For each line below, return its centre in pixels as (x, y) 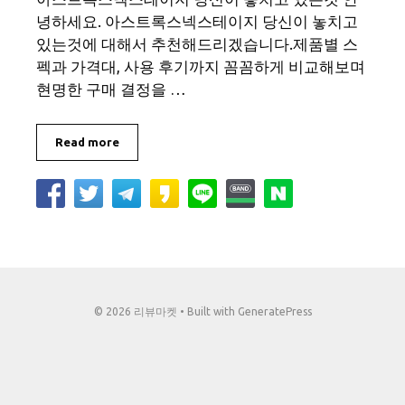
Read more (87, 141)
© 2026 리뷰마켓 (135, 311)
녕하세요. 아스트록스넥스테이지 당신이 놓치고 (197, 21)
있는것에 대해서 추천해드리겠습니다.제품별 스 (197, 44)
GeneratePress (274, 311)
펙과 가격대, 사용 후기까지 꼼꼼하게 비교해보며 (201, 66)
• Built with (207, 311)
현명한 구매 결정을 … (111, 89)
